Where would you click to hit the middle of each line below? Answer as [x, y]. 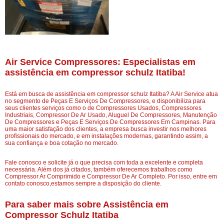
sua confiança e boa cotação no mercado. [62, 143]
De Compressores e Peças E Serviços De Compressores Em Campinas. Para [110, 122]
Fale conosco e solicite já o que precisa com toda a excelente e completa [104, 163]
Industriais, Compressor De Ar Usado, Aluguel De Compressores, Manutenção [111, 115]
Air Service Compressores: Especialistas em [100, 62]
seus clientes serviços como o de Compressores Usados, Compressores [103, 108]
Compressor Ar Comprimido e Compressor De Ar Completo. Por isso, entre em [111, 177]
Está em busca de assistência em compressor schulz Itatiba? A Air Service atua [111, 94]
